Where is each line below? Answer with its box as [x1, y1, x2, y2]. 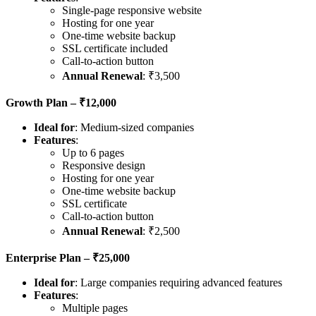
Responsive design [62, 159, 145, 172]
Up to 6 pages [62, 147, 124, 159]
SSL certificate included [62, 42, 168, 55]
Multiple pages [62, 302, 128, 315]
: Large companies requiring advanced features [75, 276, 282, 289]
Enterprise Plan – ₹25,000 [6, 252, 130, 265]
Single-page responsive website [62, 4, 202, 17]
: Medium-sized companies [75, 121, 194, 134]
